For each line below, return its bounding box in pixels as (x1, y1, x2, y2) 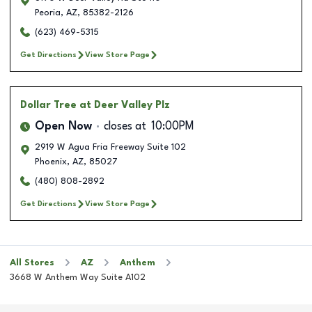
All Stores (10, 258, 54, 267)
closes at (104, 120, 146, 132)
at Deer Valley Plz (79, 100, 170, 110)
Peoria (35, 8, 61, 17)
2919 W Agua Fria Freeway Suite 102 (35, 142, 186, 152)
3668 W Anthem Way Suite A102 (10, 272, 146, 282)
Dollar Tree (20, 100, 77, 110)
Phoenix (35, 157, 67, 166)
